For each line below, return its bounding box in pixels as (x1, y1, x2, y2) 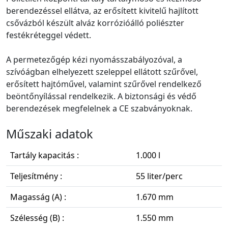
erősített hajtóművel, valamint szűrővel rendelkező (6, 78, 202, 90)
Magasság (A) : (10, 191, 66, 203)
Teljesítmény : (10, 170, 62, 182)
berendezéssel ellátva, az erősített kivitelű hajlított (6, 5, 198, 17)
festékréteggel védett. (6, 30, 91, 41)
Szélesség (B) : (10, 212, 64, 224)
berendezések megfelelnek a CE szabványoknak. (6, 103, 192, 115)
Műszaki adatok (6, 126, 93, 142)
